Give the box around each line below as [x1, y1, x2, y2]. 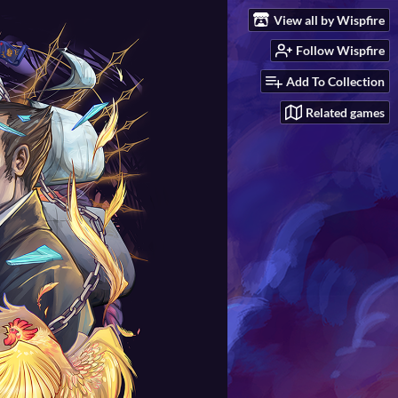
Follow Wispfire [296, 43, 385, 59]
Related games [306, 104, 385, 120]
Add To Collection [286, 74, 385, 90]
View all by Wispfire [274, 12, 385, 28]
